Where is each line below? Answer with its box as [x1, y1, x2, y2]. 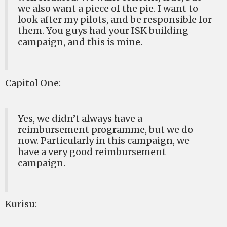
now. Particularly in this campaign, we [18, 135, 190, 146]
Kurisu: [5, 198, 37, 210]
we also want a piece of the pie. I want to [18, 3, 198, 14]
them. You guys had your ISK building [18, 25, 188, 36]
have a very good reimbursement [18, 146, 166, 158]
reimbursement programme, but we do [18, 124, 193, 135]
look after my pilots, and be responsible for [18, 14, 212, 25]
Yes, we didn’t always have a [18, 112, 142, 124]
